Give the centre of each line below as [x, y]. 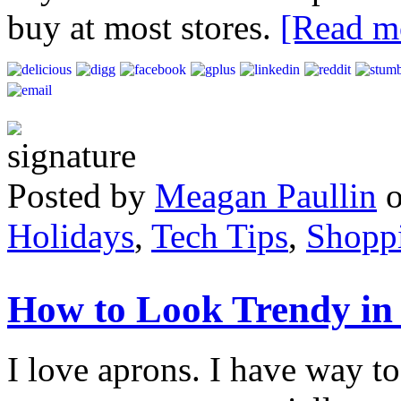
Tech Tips [220, 235]
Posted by [81, 195]
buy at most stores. [144, 27]
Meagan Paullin [266, 195]
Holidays [71, 235]
